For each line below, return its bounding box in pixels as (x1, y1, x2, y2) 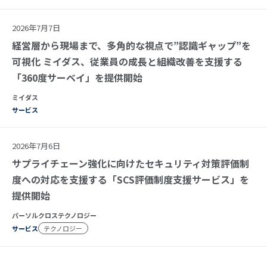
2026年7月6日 (12, 139, 60, 151)
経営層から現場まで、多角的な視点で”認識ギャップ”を (12, 38, 251, 52)
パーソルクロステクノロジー (12, 210, 97, 220)
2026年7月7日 (12, 21, 60, 33)
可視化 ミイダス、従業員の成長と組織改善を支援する (12, 54, 243, 69)
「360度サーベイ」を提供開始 (12, 70, 142, 85)
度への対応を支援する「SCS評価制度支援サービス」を (12, 172, 249, 187)
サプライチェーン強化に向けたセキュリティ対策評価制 (12, 156, 249, 170)
